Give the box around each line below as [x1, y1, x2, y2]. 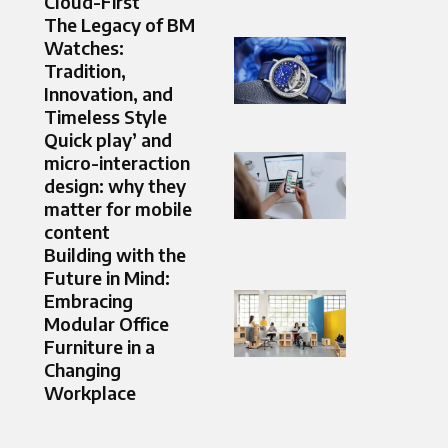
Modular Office [44, 312, 169, 336]
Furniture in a [44, 335, 155, 359]
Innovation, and [44, 82, 173, 106]
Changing [44, 358, 121, 382]
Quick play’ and [44, 128, 172, 152]
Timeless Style [44, 105, 167, 129]
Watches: [44, 36, 124, 60]
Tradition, [44, 59, 126, 83]
